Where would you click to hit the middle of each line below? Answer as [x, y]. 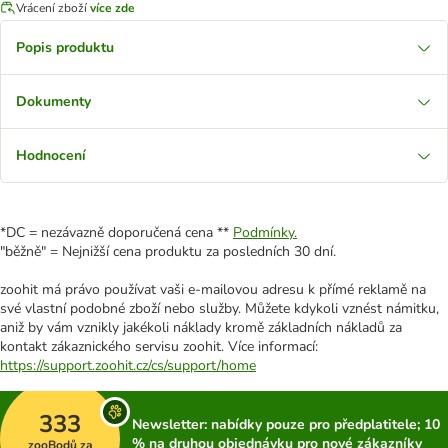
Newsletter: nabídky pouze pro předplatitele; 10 [286, 424]
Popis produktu [65, 47]
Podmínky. [265, 232]
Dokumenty [53, 101]
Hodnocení [51, 155]
